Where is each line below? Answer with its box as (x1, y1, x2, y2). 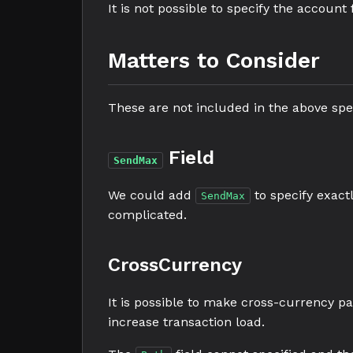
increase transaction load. (108, 314, 265, 329)
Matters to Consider (108, 47, 320, 73)
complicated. (108, 207, 187, 222)
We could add (108, 188, 195, 203)
